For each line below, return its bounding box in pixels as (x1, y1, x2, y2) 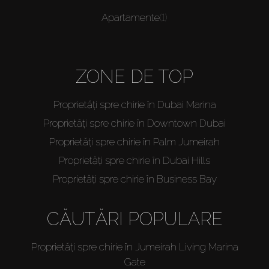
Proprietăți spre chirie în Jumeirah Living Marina (31, 241, 238, 253)
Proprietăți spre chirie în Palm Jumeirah (49, 136, 220, 148)
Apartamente (101, 11, 160, 24)
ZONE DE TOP (76, 66, 193, 88)
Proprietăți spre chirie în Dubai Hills (59, 154, 210, 167)
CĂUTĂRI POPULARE (46, 208, 223, 230)
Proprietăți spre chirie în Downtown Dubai (43, 117, 226, 130)
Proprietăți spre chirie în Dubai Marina (53, 98, 216, 111)
